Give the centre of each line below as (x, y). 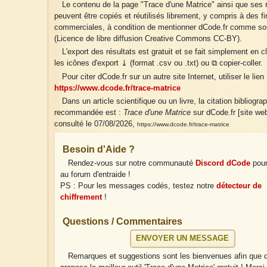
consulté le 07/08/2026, (96, 124)
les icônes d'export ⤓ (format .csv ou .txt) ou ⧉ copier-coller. (159, 63)
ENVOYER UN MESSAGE (183, 239)
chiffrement (81, 198)
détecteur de (239, 186)
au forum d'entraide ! (96, 175)
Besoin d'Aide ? (99, 150)
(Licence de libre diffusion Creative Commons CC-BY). (148, 39)
